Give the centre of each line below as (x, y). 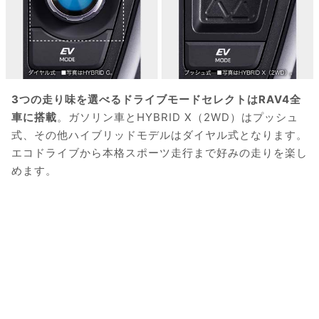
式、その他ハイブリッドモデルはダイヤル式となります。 (159, 135)
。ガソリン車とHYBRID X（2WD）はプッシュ (178, 117)
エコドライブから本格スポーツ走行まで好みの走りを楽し (159, 153)
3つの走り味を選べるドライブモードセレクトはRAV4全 (156, 100)
